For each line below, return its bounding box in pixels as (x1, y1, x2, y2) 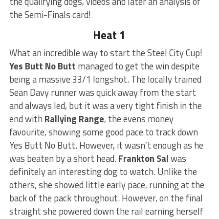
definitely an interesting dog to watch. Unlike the (9, 164, 197, 178)
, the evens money (104, 111, 174, 126)
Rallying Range (44, 111, 104, 126)
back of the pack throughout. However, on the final (9, 191, 203, 205)
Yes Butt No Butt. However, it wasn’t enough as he (9, 138, 203, 152)
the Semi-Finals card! (9, 7, 91, 22)
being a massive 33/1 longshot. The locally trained (9, 72, 201, 86)
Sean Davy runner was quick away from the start (9, 85, 196, 99)
